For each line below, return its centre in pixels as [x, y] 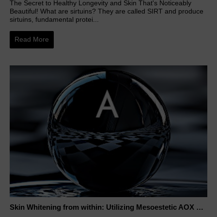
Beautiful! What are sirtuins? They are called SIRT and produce [107, 11]
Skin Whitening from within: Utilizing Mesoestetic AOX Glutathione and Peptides [200, 207]
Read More [32, 39]
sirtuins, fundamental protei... [54, 20]
